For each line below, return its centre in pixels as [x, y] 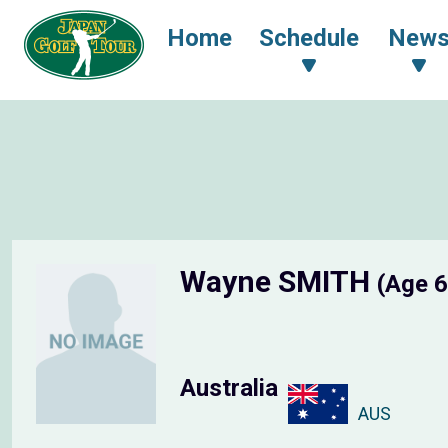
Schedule [309, 38]
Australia [229, 388]
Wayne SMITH [278, 281]
